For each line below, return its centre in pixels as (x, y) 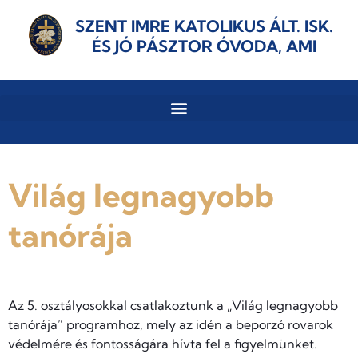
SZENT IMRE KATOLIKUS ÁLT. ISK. (204, 26)
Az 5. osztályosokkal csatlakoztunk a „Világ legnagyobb (173, 305)
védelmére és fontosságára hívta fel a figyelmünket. (163, 344)
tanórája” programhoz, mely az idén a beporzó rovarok (171, 324)
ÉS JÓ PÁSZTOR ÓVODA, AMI (204, 46)
